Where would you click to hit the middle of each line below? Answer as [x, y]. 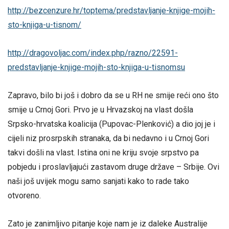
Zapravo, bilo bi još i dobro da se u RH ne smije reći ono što [113, 96]
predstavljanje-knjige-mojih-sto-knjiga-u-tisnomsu [96, 67]
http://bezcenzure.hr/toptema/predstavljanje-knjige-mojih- [111, 10]
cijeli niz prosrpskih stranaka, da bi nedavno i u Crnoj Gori [108, 139]
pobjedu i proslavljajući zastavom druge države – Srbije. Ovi [113, 167]
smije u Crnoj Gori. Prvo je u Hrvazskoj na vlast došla [100, 110]
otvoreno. [24, 196]
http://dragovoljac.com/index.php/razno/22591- [93, 53]
